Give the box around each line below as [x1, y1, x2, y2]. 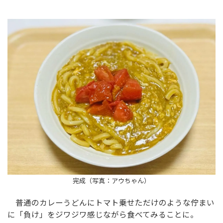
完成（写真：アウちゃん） [73, 176, 150, 186]
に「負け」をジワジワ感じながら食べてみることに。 [7, 208, 198, 220]
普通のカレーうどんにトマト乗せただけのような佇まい [7, 196, 215, 208]
